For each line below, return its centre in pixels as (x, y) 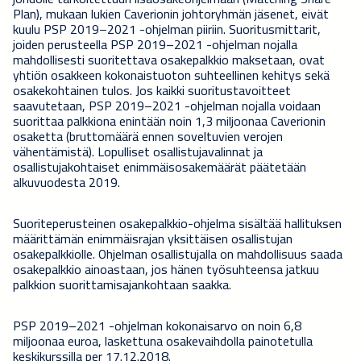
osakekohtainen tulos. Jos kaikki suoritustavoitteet (152, 90)
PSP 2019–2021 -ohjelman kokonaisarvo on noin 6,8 (157, 325)
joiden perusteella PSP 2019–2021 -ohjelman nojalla (155, 44)
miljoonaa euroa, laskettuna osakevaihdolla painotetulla (163, 340)
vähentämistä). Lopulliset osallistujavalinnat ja (138, 151)
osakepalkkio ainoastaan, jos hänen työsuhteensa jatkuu (166, 269)
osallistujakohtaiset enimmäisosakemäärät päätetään (160, 166)
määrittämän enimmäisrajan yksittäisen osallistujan (153, 238)
